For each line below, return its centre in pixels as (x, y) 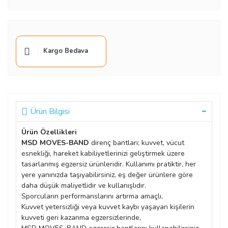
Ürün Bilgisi (50, 111)
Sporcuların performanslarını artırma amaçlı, (92, 196)
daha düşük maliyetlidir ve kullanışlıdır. (84, 185)
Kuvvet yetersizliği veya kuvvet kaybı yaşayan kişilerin (108, 207)
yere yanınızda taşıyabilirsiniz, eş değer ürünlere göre (107, 175)
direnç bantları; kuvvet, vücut (137, 142)
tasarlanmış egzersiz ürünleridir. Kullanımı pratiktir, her (109, 164)
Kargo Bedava (66, 51)
